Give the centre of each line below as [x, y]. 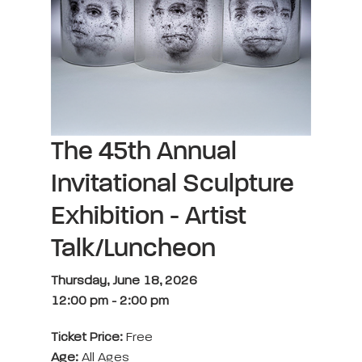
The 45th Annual [144, 152]
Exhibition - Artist [149, 217]
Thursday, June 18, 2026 [124, 281]
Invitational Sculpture [173, 184]
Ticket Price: [88, 338]
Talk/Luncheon [133, 249]
